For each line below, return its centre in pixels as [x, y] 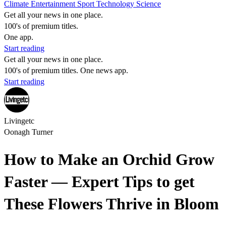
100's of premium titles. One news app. [66, 70]
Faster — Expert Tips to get [99, 182]
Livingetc [19, 121]
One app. [19, 37]
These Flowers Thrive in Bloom [111, 204]
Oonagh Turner [29, 132]
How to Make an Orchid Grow [109, 160]
